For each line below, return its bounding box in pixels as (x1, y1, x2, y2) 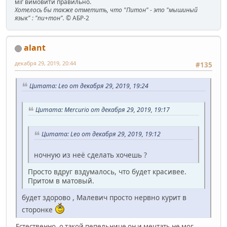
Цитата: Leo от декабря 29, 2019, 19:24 (29, 81, 148, 90)
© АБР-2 (64, 14, 89, 23)
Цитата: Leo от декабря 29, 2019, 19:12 (42, 130, 161, 139)
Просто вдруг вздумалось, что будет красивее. (28, 166, 186, 176)
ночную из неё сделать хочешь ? (34, 149, 147, 160)
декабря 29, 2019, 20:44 (15, 59, 76, 67)
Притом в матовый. (28, 175, 94, 185)
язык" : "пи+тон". (15, 14, 64, 23)
